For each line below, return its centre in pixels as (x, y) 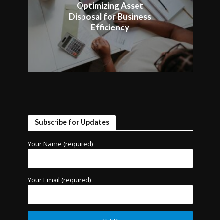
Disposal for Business (110, 17)
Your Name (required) (60, 144)
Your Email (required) (59, 179)
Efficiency (110, 27)
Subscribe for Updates (72, 122)
